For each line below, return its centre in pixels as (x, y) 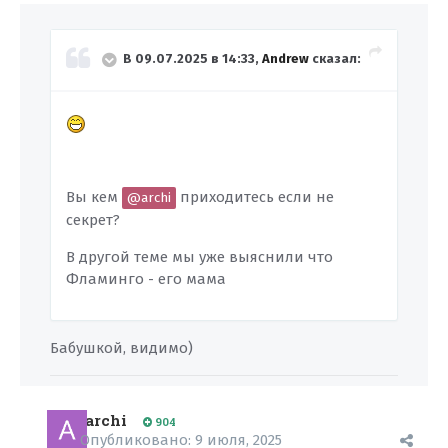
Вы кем (94, 197)
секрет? (93, 220)
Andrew (285, 59)
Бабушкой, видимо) (121, 348)
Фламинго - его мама (146, 279)
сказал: (335, 59)
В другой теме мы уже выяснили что (199, 257)
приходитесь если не (255, 197)
